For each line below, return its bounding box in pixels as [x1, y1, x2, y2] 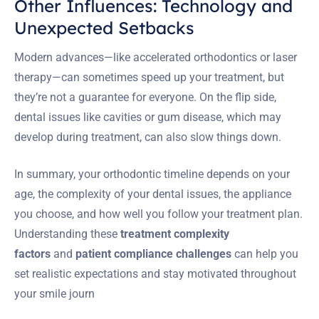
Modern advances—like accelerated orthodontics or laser [14, 50, 297, 64]
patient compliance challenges [75, 246, 231, 261]
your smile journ [14, 286, 95, 300]
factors [14, 246, 51, 261]
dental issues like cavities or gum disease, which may [14, 110, 281, 124]
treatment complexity [120, 226, 229, 241]
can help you [231, 246, 298, 261]
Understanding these [14, 226, 120, 241]
